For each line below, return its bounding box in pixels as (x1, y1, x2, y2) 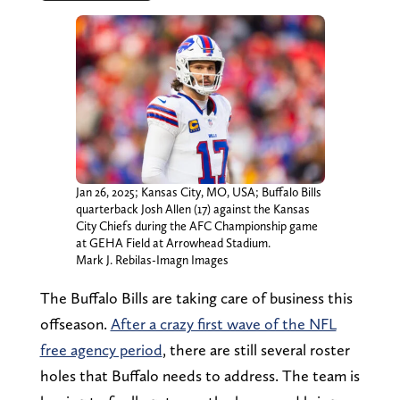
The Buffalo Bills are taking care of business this (39, 287, 353, 307)
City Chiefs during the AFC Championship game (75, 218, 318, 233)
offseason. (39, 313, 111, 333)
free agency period (39, 339, 162, 359)
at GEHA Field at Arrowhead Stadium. (75, 235, 271, 250)
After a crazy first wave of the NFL (110, 313, 337, 333)
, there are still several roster (162, 339, 350, 359)
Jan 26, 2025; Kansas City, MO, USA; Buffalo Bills (75, 184, 321, 199)
